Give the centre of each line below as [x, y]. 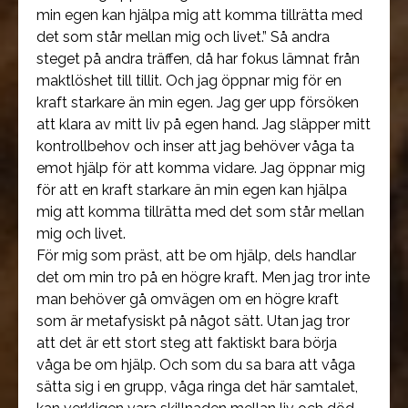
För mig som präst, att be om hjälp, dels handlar [196, 255]
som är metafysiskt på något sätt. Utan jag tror [193, 321]
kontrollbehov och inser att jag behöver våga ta [195, 146]
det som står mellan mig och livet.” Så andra [183, 37]
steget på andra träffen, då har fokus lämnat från [198, 59]
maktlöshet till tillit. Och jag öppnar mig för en [189, 81]
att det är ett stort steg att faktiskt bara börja [187, 343]
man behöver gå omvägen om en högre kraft [188, 299]
